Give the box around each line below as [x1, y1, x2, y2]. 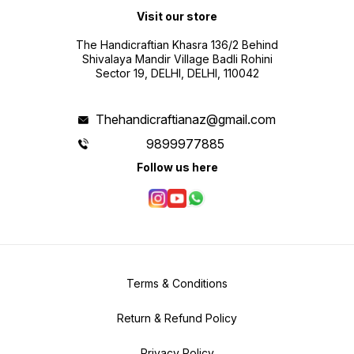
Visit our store [137, 9, 217, 24]
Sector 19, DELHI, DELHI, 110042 [95, 66, 259, 81]
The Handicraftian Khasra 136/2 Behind [76, 38, 278, 52]
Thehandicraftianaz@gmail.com [95, 111, 276, 128]
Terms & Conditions [126, 277, 228, 291]
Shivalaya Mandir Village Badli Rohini [81, 52, 273, 66]
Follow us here [136, 160, 218, 175]
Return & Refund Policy [117, 311, 237, 326]
